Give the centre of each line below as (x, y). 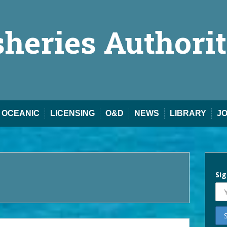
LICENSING (72, 113)
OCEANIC (21, 113)
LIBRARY (188, 113)
